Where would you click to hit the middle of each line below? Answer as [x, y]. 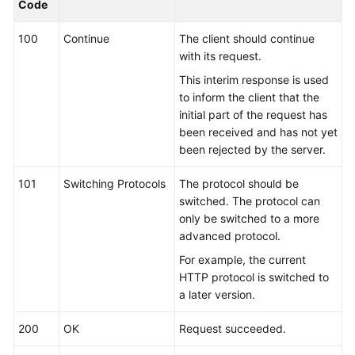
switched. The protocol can [250, 201]
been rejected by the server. [252, 149]
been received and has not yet [258, 132]
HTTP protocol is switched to [254, 277]
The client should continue [247, 38]
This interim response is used [254, 80]
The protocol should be [239, 183]
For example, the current [242, 260]
